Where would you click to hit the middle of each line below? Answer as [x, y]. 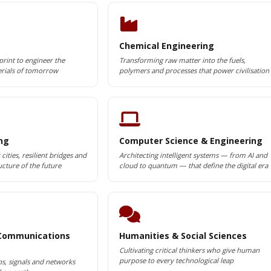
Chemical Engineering [166, 46]
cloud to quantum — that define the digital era [193, 165]
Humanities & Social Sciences [183, 236]
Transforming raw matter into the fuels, [182, 60]
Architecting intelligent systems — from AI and [193, 155]
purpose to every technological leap [176, 260]
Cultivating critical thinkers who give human [189, 250]
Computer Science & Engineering [191, 141]
